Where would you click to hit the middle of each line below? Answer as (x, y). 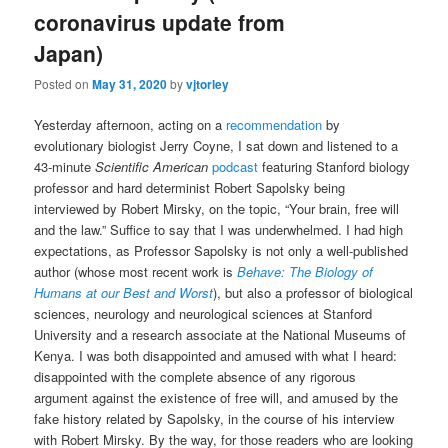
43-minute (65, 167)
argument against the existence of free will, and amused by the (216, 398)
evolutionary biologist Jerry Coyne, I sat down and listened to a (216, 146)
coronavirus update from (160, 22)
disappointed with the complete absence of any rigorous (195, 377)
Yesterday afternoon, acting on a (130, 125)
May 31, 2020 (130, 84)
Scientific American (152, 167)
